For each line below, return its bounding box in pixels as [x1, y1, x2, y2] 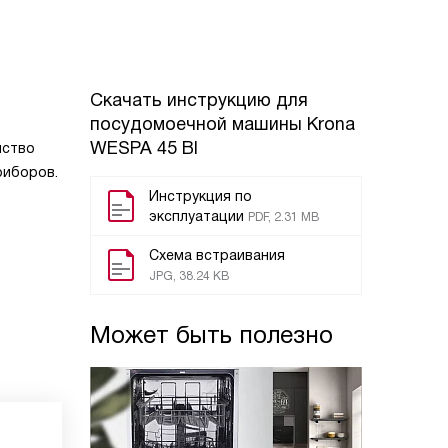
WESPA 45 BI [90, 138, 198, 158]
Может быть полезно [90, 321, 333, 348]
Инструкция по [149, 188, 252, 204]
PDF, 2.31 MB [248, 210, 319, 224]
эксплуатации [149, 208, 244, 224]
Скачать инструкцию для [90, 90, 308, 110]
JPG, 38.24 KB [149, 269, 229, 283]
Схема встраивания [149, 247, 285, 263]
